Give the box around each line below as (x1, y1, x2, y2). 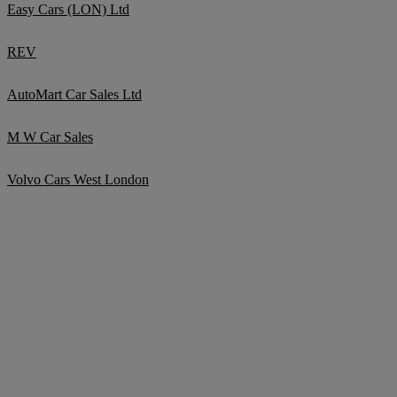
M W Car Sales (7, 128, 93, 144)
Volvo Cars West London (7, 171, 149, 187)
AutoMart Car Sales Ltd (7, 86, 142, 102)
